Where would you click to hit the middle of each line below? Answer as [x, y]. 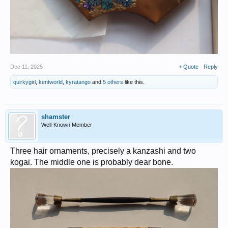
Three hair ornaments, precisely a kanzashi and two [103, 151]
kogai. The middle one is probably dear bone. [92, 162]
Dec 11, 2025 [26, 67]
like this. [134, 82]
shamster [56, 117]
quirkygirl [24, 82]
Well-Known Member [67, 125]
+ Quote [189, 67]
